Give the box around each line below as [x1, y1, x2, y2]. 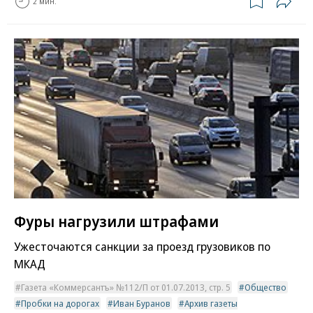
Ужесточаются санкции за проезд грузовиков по [14, 238, 270, 255]
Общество [245, 281, 286, 294]
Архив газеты [184, 297, 238, 310]
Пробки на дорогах [21, 297, 99, 310]
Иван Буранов [113, 297, 170, 310]
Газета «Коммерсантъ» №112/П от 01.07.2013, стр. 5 [21, 281, 231, 294]
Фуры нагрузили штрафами [14, 210, 219, 232]
